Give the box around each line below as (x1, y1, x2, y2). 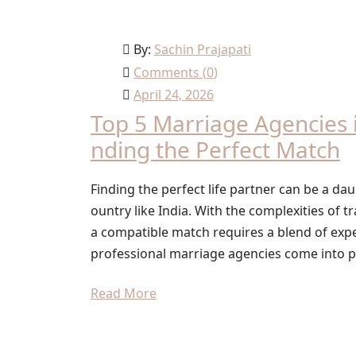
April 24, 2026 (133, 85, 214, 103)
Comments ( (133, 63, 207, 81)
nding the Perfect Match (91, 134, 340, 165)
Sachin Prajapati (154, 40, 251, 58)
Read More (91, 284, 157, 303)
